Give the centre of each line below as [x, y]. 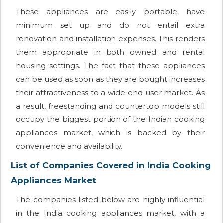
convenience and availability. [69, 146]
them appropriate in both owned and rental [110, 52]
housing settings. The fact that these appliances [110, 66]
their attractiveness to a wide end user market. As [110, 93]
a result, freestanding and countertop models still [110, 106]
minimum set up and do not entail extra [110, 25]
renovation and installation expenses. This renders [110, 39]
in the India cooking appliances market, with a [110, 213]
